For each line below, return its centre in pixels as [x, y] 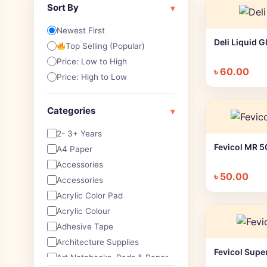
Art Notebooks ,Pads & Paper [112, 257]
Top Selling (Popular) [105, 46]
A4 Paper [74, 149]
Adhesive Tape [85, 226]
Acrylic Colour [83, 211]
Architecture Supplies [98, 242]
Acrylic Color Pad [90, 195]
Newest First [81, 30]
